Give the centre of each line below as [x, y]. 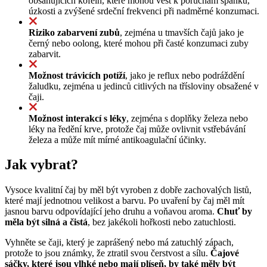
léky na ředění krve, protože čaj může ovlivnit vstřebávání [137, 129]
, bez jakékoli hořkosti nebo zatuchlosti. [162, 222]
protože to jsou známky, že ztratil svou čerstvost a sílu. [108, 253]
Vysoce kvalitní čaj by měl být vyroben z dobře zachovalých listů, [128, 190]
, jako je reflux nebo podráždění [185, 75]
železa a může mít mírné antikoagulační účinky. [117, 139]
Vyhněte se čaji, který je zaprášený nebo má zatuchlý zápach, [119, 243]
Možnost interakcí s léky [77, 118]
